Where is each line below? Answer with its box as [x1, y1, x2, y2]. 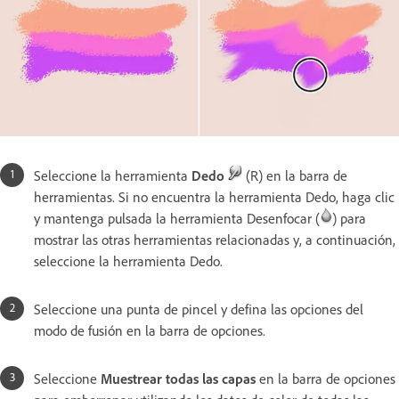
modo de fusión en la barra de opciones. [34, 322, 269, 340]
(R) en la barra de [242, 167, 347, 185]
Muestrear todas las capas [101, 370, 256, 388]
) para [332, 209, 366, 228]
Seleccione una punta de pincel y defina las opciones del [34, 300, 363, 319]
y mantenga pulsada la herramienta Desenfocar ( [34, 209, 320, 228]
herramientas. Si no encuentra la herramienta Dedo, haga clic [34, 188, 395, 207]
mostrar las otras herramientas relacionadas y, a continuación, [34, 231, 395, 249]
